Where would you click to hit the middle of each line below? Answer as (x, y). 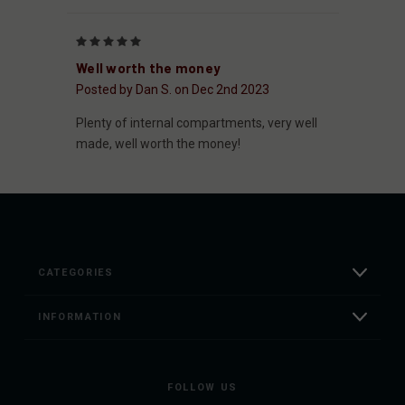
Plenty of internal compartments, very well (197, 122)
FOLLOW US (202, 387)
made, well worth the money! (158, 143)
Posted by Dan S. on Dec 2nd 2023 (173, 89)
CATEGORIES (76, 272)
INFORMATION (80, 316)
